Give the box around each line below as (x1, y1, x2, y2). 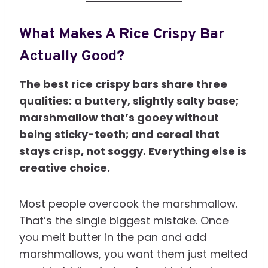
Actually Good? (19, 47, 124, 67)
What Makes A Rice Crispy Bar (19, 25, 224, 45)
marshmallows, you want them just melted (19, 246, 248, 261)
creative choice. (19, 160, 110, 175)
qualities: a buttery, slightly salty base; (19, 93, 239, 108)
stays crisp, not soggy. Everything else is (19, 143, 246, 159)
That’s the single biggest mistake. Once (19, 212, 229, 228)
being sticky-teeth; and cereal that (19, 126, 220, 142)
